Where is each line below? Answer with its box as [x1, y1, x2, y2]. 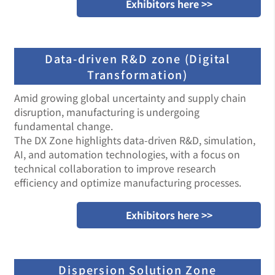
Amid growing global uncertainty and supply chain [14, 90, 246, 105]
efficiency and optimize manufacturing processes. [14, 175, 241, 190]
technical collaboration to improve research [14, 161, 216, 176]
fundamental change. [14, 118, 113, 133]
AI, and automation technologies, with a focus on [14, 147, 240, 161]
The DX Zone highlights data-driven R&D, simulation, [14, 133, 255, 147]
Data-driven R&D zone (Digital [44, 50, 231, 66]
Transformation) [87, 66, 188, 82]
